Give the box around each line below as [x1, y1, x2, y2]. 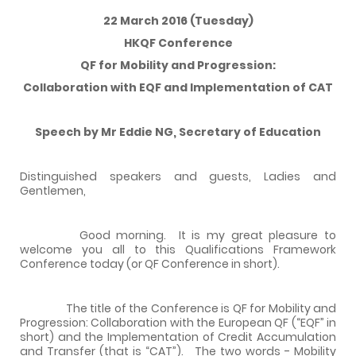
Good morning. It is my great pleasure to [20, 226, 336, 243]
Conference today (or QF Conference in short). [20, 255, 280, 272]
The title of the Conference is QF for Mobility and [20, 300, 336, 316]
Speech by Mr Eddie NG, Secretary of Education [35, 123, 321, 140]
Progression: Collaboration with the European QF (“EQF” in [20, 314, 336, 331]
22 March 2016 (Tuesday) [103, 12, 253, 29]
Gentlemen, [20, 182, 86, 199]
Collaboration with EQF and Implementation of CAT [23, 79, 333, 95]
